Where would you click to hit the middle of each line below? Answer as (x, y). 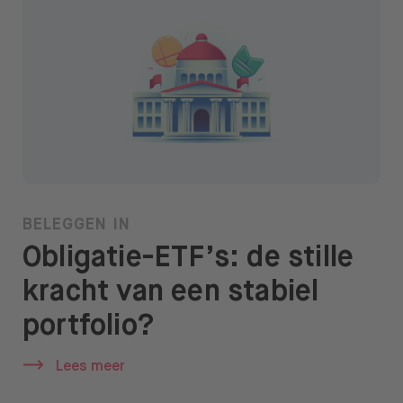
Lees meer (91, 367)
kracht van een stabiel (171, 292)
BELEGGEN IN (76, 224)
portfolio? (88, 326)
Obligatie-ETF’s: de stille (188, 258)
